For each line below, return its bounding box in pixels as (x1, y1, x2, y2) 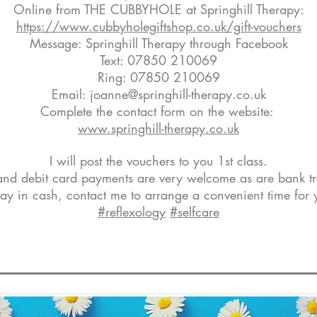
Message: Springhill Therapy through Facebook (29, 35, 288, 52)
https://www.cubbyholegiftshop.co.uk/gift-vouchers (16, 18, 301, 35)
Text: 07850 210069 (100, 52, 217, 69)
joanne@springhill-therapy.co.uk (89, 86, 266, 103)
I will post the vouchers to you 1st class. (50, 152, 267, 169)
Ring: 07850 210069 (97, 69, 220, 86)
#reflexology (98, 203, 166, 220)
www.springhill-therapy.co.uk (78, 120, 239, 137)
